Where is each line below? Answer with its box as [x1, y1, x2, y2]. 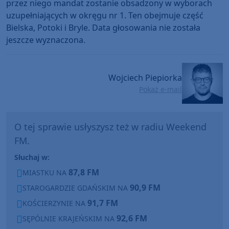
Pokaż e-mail [139, 84, 182, 95]
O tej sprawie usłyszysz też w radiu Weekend [14, 120, 207, 133]
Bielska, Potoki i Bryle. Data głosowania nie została [6, 21, 200, 33]
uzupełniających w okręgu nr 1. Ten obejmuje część [6, 9, 203, 21]
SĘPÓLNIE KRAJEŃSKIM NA [22, 213, 117, 223]
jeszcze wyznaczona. [6, 34, 85, 45]
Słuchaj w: [14, 152, 50, 162]
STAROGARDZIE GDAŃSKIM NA [22, 182, 130, 193]
